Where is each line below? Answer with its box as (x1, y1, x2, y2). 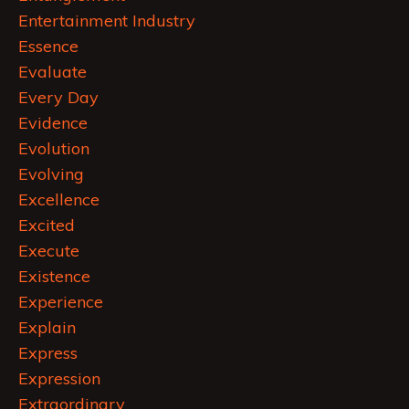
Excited (18, 215, 75, 236)
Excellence (18, 189, 100, 211)
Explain (18, 317, 76, 339)
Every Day (18, 87, 99, 109)
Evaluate (18, 61, 87, 83)
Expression (18, 368, 100, 390)
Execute (18, 240, 79, 262)
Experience (18, 291, 103, 313)
